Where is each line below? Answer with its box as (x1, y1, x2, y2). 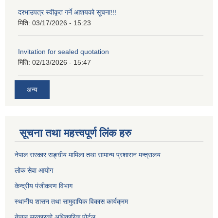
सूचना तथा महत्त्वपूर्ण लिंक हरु (19, 127, 131, 140)
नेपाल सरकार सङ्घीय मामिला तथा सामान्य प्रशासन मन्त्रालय (15, 151, 161, 159)
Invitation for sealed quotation (18, 47, 109, 55)
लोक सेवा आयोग (15, 166, 53, 175)
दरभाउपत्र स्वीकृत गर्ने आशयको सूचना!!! (18, 8, 116, 16)
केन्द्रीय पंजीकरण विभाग (15, 182, 73, 190)
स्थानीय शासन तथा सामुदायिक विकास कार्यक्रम (15, 198, 128, 206)
